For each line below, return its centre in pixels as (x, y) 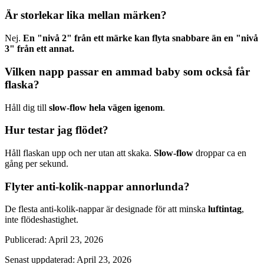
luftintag (225, 209)
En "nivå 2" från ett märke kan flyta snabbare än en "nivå (141, 38)
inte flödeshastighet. (42, 220)
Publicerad (24, 240)
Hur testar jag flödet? (57, 130)
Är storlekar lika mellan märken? (86, 15)
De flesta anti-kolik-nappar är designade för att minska (106, 209)
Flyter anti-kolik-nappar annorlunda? (97, 186)
